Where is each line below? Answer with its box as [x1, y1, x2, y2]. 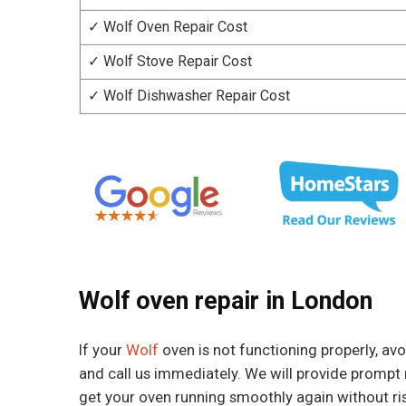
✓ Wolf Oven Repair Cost [88, 18, 247, 36]
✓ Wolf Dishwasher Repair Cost [88, 87, 290, 105]
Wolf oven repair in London [78, 285, 372, 315]
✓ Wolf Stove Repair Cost [88, 53, 252, 71]
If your [78, 340, 126, 359]
